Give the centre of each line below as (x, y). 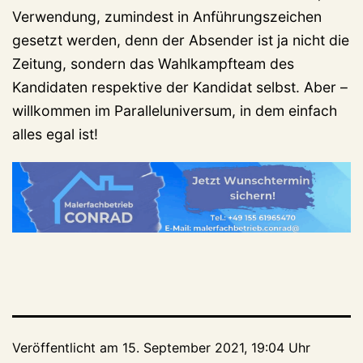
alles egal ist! (55, 134)
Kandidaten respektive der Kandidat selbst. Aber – (180, 87)
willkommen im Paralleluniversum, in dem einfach (175, 110)
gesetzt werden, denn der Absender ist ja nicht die (181, 40)
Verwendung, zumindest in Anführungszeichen (167, 16)
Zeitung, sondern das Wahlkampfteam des (153, 63)
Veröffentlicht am (67, 348)
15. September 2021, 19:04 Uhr (216, 348)
